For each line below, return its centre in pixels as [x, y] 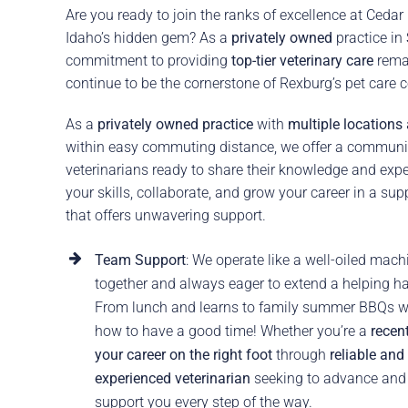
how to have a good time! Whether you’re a [232, 331]
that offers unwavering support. [165, 216]
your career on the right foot [183, 355]
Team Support [140, 260]
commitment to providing [148, 61]
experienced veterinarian [172, 379]
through [301, 355]
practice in [369, 38]
